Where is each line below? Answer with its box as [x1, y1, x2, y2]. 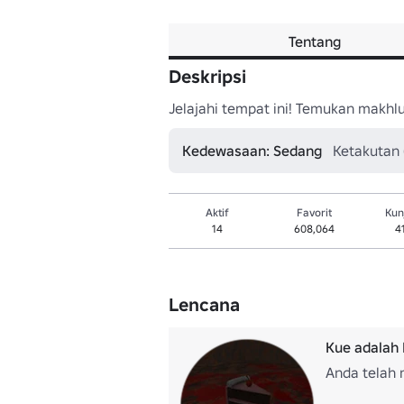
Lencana [169, 293, 240, 317]
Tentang [288, 32, 341, 50]
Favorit [297, 206, 333, 219]
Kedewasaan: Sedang [182, 142, 322, 160]
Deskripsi [169, 65, 246, 88]
